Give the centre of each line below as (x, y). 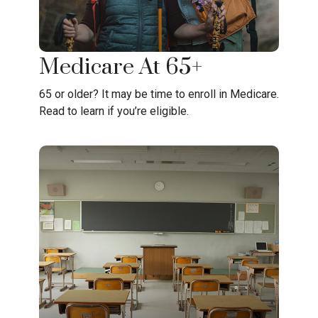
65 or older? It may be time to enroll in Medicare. (159, 94)
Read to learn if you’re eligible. (114, 111)
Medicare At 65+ (121, 67)
